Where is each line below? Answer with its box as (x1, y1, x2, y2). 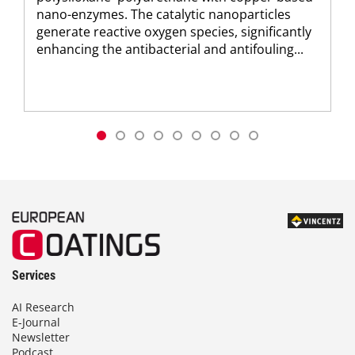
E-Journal (12, 315, 60, 330)
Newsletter (12, 330, 70, 345)
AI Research (12, 300, 74, 315)
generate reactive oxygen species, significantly (36, 22, 311, 40)
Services (12, 268, 55, 283)
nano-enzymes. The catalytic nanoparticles (36, 5, 291, 23)
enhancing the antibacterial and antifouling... (36, 40, 303, 58)
